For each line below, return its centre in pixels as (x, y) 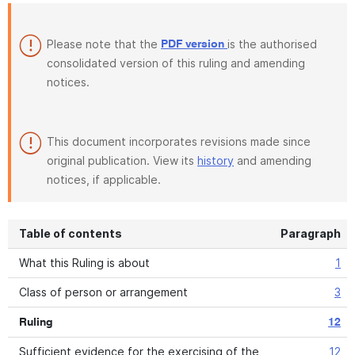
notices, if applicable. (104, 179)
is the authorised (272, 44)
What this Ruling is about (84, 263)
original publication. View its (122, 160)
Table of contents (71, 233)
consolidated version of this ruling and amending (176, 63)
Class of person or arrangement (103, 292)
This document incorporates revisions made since (179, 141)
